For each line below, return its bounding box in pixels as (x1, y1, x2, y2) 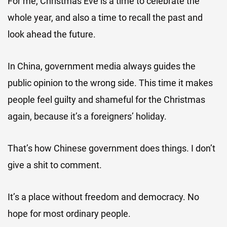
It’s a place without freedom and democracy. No (8, 192, 199, 202)
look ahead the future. (8, 29, 96, 40)
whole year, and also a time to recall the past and (8, 12, 203, 23)
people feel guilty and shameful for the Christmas (8, 94, 205, 105)
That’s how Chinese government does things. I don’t (8, 143, 215, 154)
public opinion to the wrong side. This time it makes (8, 78, 213, 88)
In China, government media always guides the (8, 61, 196, 71)
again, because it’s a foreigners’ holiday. (8, 111, 167, 122)
